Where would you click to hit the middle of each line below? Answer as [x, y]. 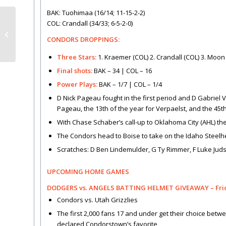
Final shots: [75, 71]
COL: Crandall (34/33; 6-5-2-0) [90, 23]
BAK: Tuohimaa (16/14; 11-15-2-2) [96, 13]
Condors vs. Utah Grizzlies [97, 200]
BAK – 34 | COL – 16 [123, 71]
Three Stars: [77, 57]
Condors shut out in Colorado [63, 34]
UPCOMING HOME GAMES [88, 172]
